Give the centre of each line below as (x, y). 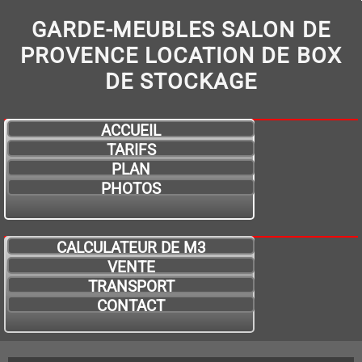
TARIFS (131, 150)
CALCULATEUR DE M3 (131, 248)
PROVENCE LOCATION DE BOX (181, 56)
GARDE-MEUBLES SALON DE (181, 30)
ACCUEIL (131, 130)
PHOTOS (131, 189)
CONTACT (131, 306)
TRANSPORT (131, 286)
